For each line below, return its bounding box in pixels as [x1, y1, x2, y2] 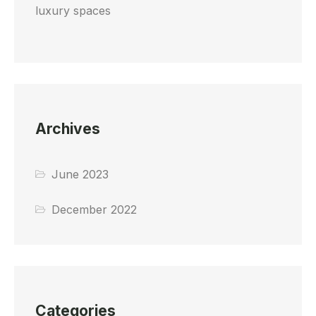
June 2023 [51, 167, 109, 182]
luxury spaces [35, 3, 111, 18]
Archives [35, 120, 100, 138]
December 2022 [51, 202, 138, 217]
